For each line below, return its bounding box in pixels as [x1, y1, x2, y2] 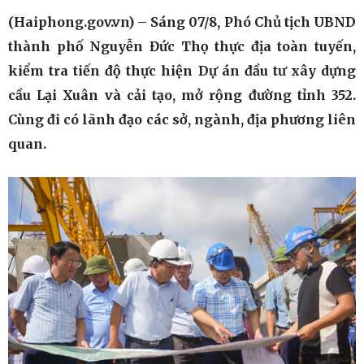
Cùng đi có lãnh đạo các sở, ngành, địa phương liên [8, 111, 356, 128]
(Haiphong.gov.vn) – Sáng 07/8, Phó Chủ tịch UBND [8, 14, 356, 30]
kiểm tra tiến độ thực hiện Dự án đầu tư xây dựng [8, 63, 356, 79]
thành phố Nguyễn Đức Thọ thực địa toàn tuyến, [8, 38, 356, 54]
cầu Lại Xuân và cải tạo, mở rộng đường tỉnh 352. [8, 87, 356, 103]
